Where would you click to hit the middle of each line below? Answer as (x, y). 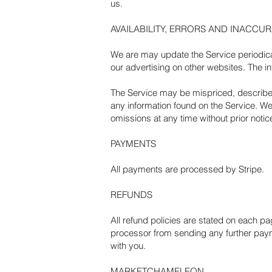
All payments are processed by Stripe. (187, 169)
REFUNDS (131, 195)
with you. (128, 246)
